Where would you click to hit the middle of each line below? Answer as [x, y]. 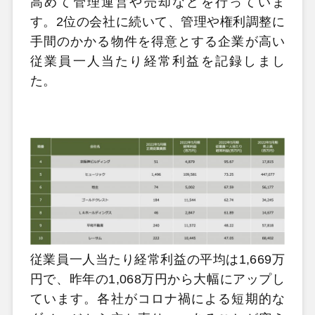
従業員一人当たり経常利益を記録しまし [157, 61]
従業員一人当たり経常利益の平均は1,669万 [157, 260]
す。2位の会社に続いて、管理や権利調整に [157, 21]
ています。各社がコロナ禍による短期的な [157, 299]
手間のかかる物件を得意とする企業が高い [157, 41]
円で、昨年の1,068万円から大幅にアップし [157, 279]
